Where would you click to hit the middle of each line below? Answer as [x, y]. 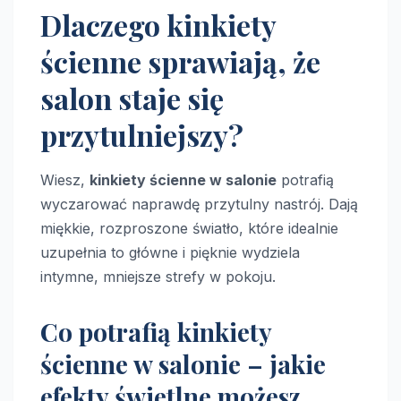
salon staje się [132, 98]
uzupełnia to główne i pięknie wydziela [170, 253]
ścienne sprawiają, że [180, 61]
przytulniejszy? [142, 134]
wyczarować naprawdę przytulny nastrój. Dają [199, 205]
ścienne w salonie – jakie [183, 364]
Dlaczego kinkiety [158, 24]
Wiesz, [65, 180]
